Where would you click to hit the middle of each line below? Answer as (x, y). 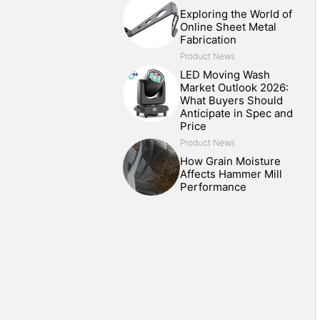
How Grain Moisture (230, 161)
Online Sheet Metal (228, 27)
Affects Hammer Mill (231, 174)
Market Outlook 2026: (234, 87)
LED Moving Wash (225, 75)
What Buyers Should (231, 100)
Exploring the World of (236, 14)
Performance (213, 187)
